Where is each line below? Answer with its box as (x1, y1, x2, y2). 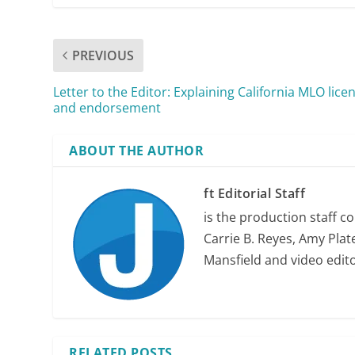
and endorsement (53, 98, 162, 116)
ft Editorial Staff (204, 184, 306, 202)
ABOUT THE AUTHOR (69, 141, 204, 159)
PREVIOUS (72, 46, 135, 64)
